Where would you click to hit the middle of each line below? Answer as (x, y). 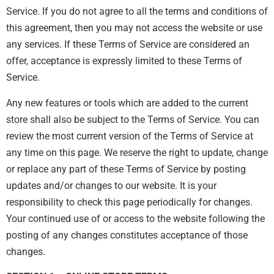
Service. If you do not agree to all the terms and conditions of (137, 12)
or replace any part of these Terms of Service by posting (126, 169)
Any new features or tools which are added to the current (127, 103)
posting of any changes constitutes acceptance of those (127, 235)
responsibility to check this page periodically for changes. (129, 202)
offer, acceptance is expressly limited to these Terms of (124, 61)
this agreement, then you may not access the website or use (134, 28)
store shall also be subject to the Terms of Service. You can (133, 119)
